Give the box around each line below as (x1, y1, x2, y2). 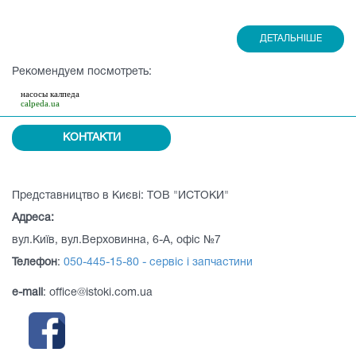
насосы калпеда (20, 88, 79, 99)
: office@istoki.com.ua (43, 288, 153, 298)
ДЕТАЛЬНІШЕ (259, 34, 322, 43)
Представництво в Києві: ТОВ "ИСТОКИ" (12, 191, 229, 201)
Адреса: (12, 213, 54, 223)
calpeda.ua (20, 98, 60, 108)
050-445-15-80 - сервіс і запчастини (64, 257, 253, 268)
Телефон (12, 257, 57, 268)
